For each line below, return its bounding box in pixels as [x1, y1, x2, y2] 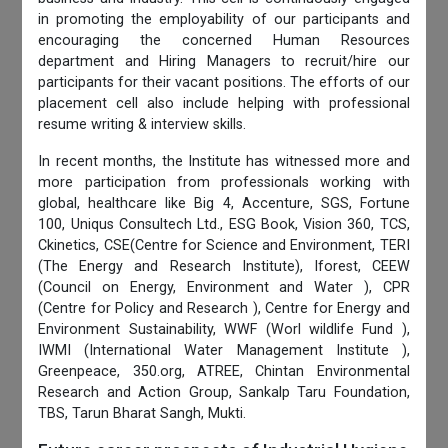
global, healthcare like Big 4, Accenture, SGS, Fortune [38, 195, 410, 213]
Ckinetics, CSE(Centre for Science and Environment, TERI [38, 237, 410, 255]
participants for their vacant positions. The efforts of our [38, 74, 410, 92]
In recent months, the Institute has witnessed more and [38, 153, 410, 171]
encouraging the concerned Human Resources [38, 32, 410, 50]
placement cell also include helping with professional [38, 95, 410, 113]
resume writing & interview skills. [38, 116, 247, 134]
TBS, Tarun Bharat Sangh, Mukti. [38, 405, 247, 423]
